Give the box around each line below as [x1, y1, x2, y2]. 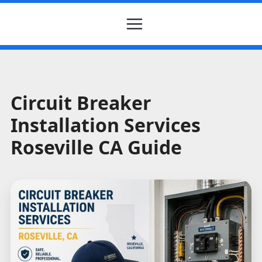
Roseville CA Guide [11, 134, 182, 160]
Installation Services [11, 112, 201, 137]
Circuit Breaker [11, 89, 151, 115]
